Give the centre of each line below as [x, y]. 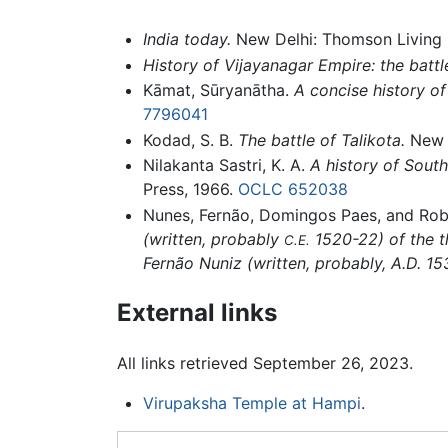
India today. [186, 38]
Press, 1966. [190, 189]
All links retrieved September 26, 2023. [265, 362]
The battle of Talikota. [321, 139]
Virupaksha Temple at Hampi [251, 402]
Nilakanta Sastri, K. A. [226, 165]
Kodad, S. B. [190, 139]
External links [197, 312]
